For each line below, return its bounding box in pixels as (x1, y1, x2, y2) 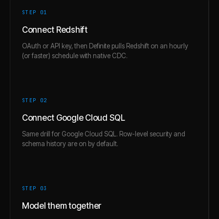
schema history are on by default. (22, 139, 118, 148)
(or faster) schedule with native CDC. (22, 51, 128, 60)
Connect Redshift (22, 24, 88, 35)
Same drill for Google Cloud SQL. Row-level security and (22, 130, 185, 138)
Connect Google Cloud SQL (22, 112, 125, 123)
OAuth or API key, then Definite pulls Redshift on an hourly (22, 42, 188, 50)
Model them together (22, 200, 102, 211)
